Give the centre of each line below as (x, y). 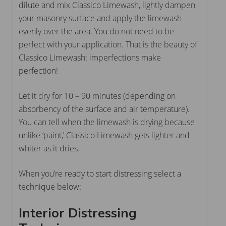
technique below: (50, 187)
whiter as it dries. (49, 149)
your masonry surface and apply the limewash (100, 18)
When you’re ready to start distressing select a (100, 174)
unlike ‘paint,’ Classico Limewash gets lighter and (104, 135)
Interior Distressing (78, 213)
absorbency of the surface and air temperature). (104, 109)
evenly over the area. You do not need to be (96, 32)
